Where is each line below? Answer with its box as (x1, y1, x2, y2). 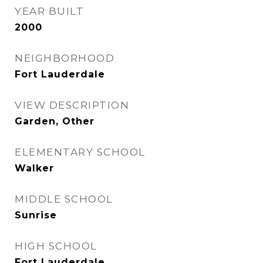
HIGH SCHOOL (15, 240, 97, 252)
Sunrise (15, 210, 57, 221)
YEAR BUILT (15, 5, 84, 18)
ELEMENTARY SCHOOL (15, 146, 146, 159)
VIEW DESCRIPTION (15, 99, 129, 112)
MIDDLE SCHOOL (15, 193, 113, 205)
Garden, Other (15, 116, 95, 127)
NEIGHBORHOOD (15, 52, 114, 65)
